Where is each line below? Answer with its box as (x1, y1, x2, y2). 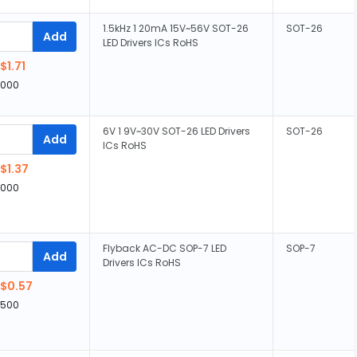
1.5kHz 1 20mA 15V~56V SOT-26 (103, 22, 249, 35)
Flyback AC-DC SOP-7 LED (103, 241, 226, 255)
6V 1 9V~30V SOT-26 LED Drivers (103, 124, 250, 138)
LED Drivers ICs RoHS (103, 36, 198, 49)
